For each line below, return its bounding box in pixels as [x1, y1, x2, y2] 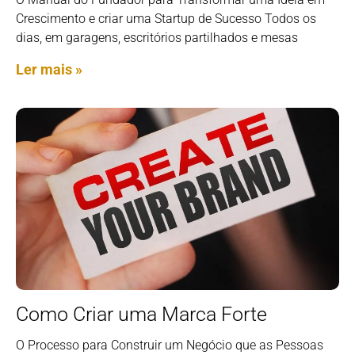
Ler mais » [16, 61, 82, 78]
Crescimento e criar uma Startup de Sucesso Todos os [16, 11, 316, 27]
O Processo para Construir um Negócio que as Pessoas [16, 337, 323, 353]
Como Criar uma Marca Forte [16, 302, 267, 326]
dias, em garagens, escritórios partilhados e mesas [16, 30, 298, 46]
